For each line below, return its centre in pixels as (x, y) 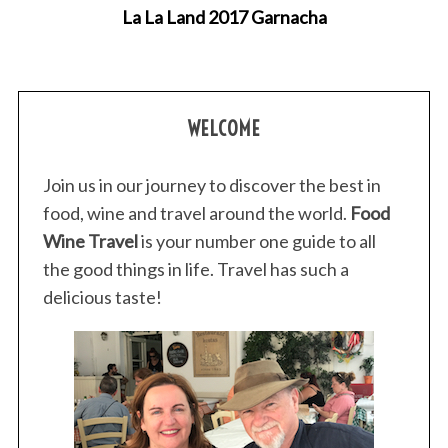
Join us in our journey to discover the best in (211, 185)
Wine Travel (90, 241)
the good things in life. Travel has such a (195, 269)
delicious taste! (102, 297)
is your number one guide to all (256, 241)
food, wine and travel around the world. (196, 213)
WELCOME (224, 129)
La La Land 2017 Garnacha (224, 17)
